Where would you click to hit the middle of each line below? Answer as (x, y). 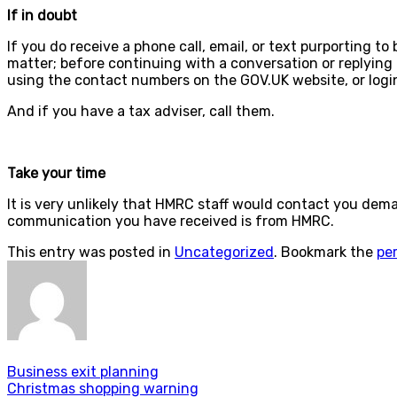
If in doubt (42, 15)
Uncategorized (224, 252)
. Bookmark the (325, 252)
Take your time (56, 173)
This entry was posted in (91, 252)
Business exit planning (83, 372)
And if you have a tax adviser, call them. (141, 111)
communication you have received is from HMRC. (171, 221)
